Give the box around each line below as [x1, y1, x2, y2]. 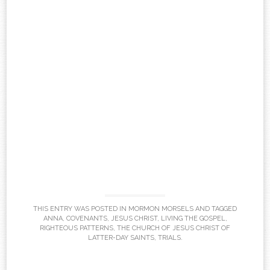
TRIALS [157, 234, 181, 242]
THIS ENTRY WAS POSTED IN [33, 205, 128, 213]
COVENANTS [66, 215, 107, 223]
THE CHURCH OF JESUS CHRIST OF [117, 224, 230, 233]
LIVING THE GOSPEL [160, 215, 225, 223]
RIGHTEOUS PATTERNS [40, 224, 113, 233]
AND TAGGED [193, 205, 237, 213]
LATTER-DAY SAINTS [87, 234, 154, 242]
